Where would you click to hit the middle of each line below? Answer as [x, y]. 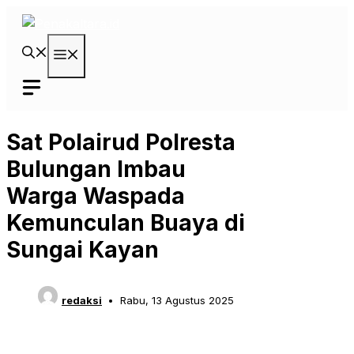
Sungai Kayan [83, 250]
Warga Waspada [96, 196]
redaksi [82, 301]
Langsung [35, 15]
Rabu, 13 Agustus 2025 [177, 301]
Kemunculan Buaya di [126, 223]
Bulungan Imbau [96, 169]
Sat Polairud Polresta [121, 143]
